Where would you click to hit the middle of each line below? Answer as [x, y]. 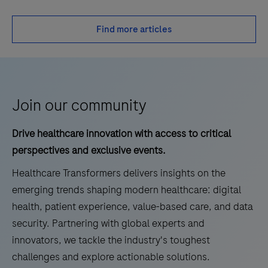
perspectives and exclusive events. [89, 150]
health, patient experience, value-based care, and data [133, 206]
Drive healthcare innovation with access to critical [121, 133]
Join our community [79, 105]
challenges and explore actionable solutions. [111, 256]
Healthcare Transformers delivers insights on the [119, 173]
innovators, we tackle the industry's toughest [111, 240]
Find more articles [134, 29]
